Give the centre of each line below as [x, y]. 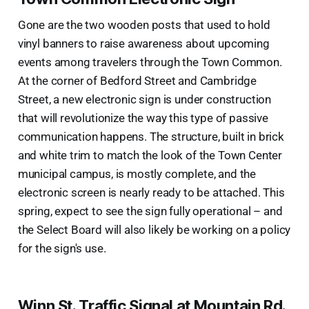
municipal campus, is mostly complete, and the [137, 173]
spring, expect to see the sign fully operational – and [150, 211]
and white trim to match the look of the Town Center [150, 155]
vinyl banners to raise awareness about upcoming [143, 43]
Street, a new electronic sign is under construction [144, 99]
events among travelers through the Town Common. [150, 62]
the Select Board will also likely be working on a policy [154, 229]
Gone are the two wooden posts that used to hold [144, 24]
